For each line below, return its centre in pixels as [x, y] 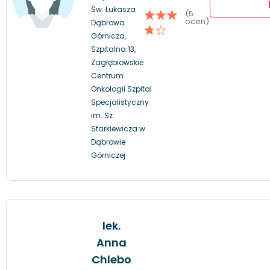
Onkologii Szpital [121, 89]
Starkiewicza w [118, 128]
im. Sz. [103, 115]
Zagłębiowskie [117, 62]
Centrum [107, 75]
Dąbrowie [108, 142]
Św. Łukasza [113, 9]
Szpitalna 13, [113, 49]
